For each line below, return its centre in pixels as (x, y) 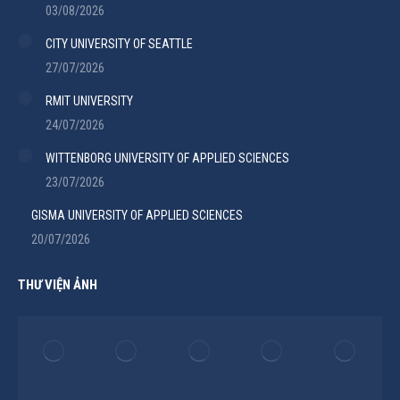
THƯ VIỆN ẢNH (58, 284)
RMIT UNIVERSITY (89, 100)
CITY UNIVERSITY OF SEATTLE (119, 43)
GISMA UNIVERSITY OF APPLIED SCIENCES (137, 215)
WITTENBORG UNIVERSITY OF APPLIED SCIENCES (167, 158)
